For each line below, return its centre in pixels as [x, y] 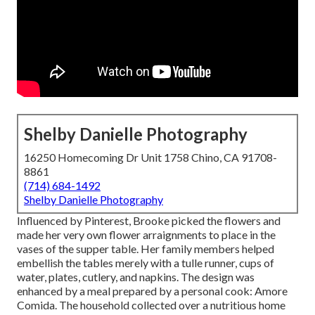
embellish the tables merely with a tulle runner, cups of [146, 263]
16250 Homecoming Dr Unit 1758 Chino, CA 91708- [150, 157]
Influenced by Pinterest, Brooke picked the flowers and [149, 221]
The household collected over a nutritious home [171, 305]
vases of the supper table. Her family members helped [146, 249]
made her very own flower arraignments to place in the [146, 235]
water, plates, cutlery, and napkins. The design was [136, 277]
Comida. [37, 305]
